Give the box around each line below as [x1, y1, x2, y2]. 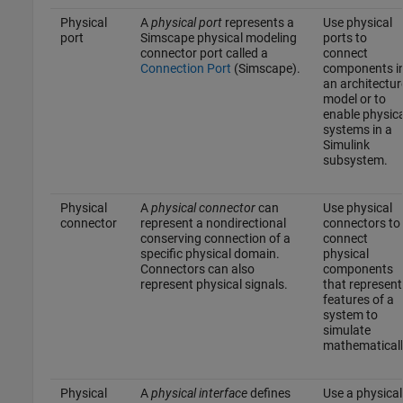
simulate [322, 322, 371, 337]
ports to [322, 30, 367, 45]
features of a [322, 291, 394, 307]
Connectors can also [139, 261, 255, 276]
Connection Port [139, 60, 231, 76]
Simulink [322, 137, 370, 152]
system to [322, 307, 378, 322]
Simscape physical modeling [139, 30, 297, 45]
